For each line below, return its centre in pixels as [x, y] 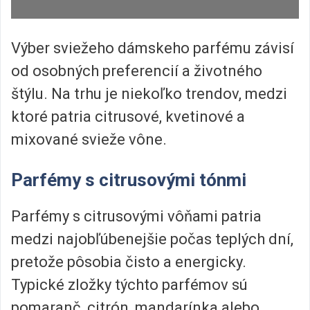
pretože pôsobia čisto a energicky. [129, 262]
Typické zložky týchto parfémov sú [129, 284]
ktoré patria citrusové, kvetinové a [128, 117]
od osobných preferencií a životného [137, 71]
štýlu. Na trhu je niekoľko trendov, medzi [149, 94]
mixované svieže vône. [89, 140]
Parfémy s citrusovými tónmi [129, 180]
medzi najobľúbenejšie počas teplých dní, [152, 239]
